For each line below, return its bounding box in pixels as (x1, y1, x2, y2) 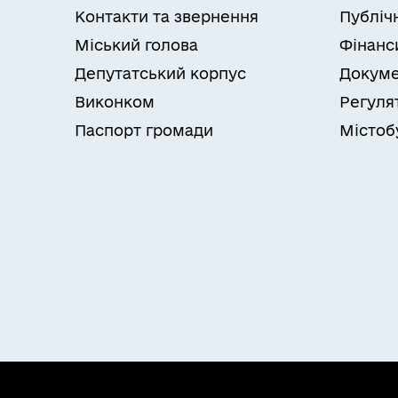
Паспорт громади (75, 122, 213, 139)
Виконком (75, 93, 155, 110)
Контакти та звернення (75, 8, 259, 25)
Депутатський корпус (75, 65, 246, 82)
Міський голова (75, 36, 198, 53)
